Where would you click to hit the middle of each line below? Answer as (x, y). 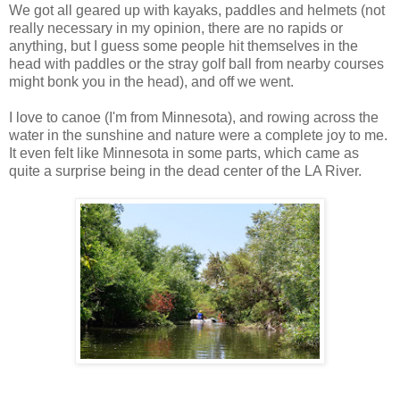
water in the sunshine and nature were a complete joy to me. (198, 136)
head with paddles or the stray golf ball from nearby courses (196, 64)
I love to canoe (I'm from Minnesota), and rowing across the (194, 118)
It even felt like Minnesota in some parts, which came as (184, 154)
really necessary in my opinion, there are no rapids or (176, 29)
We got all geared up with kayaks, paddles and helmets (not (197, 11)
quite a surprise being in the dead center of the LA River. (185, 171)
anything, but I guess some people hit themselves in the (183, 46)
